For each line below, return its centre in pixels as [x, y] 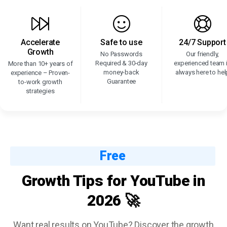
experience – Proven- [40, 73]
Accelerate [40, 42]
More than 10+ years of [40, 64]
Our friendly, [202, 54]
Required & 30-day [121, 63]
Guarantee [121, 81]
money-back [121, 72]
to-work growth [40, 82]
